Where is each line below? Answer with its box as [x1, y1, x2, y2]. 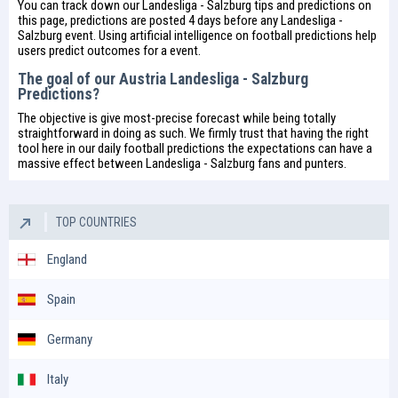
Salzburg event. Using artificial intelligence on [18, 28, 251, 44]
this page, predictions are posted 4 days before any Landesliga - [18, 12, 343, 28]
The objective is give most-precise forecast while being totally [18, 110, 336, 126]
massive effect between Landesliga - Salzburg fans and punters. [18, 155, 346, 171]
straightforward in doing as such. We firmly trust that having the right [18, 125, 369, 141]
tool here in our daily [18, 140, 123, 156]
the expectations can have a [225, 140, 372, 156]
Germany [47, 330, 92, 347]
